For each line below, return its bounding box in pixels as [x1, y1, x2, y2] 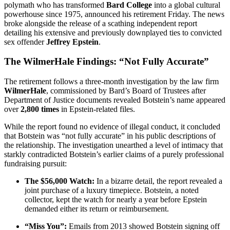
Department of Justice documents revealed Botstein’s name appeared [4, 95, 225, 105]
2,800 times [21, 105, 59, 114]
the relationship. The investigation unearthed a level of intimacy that [4, 141, 223, 150]
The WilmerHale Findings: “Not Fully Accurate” [4, 56, 209, 67]
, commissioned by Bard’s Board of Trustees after [46, 86, 206, 95]
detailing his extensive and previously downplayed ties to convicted [4, 28, 222, 37]
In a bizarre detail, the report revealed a [94, 177, 222, 186]
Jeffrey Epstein [46, 37, 99, 46]
